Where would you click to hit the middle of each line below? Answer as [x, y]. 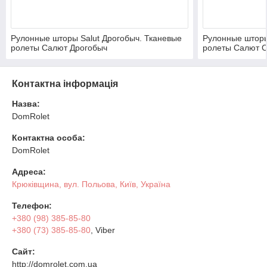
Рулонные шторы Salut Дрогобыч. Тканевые [96, 38]
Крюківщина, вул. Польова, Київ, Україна [91, 184]
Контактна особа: [49, 137]
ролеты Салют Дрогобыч [59, 47]
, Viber [103, 230]
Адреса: [29, 171]
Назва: [26, 103]
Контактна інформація [65, 83]
